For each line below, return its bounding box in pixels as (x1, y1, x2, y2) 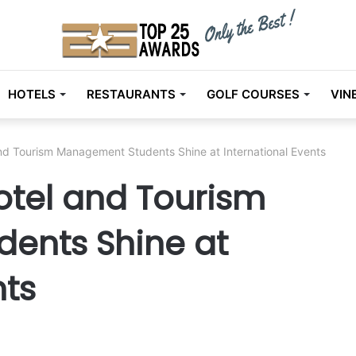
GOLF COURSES (206, 87, 300, 102)
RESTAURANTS (86, 87, 176, 102)
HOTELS (7, 87, 56, 102)
